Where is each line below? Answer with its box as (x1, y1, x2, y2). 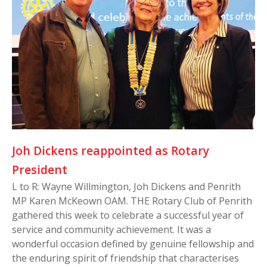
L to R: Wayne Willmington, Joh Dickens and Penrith (12, 180, 241, 194)
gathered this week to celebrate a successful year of (12, 209, 244, 222)
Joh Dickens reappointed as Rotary (12, 142, 209, 159)
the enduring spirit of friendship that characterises (12, 252, 239, 265)
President (12, 162, 70, 178)
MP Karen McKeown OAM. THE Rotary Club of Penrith (12, 194, 252, 208)
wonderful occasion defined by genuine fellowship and (12, 237, 254, 251)
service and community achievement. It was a (12, 223, 211, 237)
